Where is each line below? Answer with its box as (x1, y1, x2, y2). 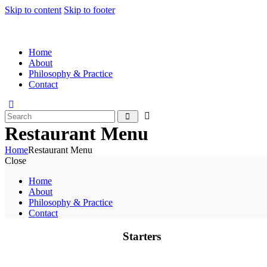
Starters (123, 229, 161, 243)
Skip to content (5, 5, 61, 15)
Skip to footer (64, 5, 115, 15)
